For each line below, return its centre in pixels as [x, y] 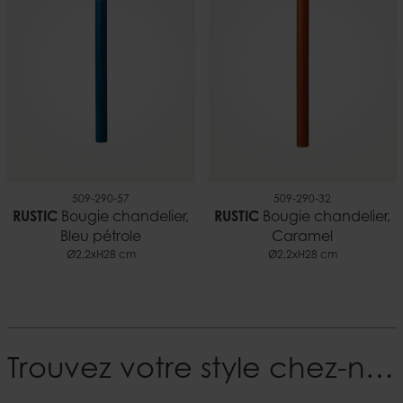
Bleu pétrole [101, 237]
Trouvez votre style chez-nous [379, 370]
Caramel [302, 237]
